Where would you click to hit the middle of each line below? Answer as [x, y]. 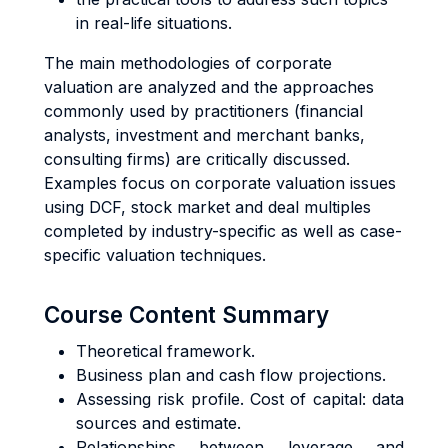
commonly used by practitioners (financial [203, 111]
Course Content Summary [186, 314]
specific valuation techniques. [155, 255]
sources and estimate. [158, 423]
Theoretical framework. [165, 351]
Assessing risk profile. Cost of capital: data [240, 399]
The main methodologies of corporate [188, 63]
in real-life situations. [154, 23]
